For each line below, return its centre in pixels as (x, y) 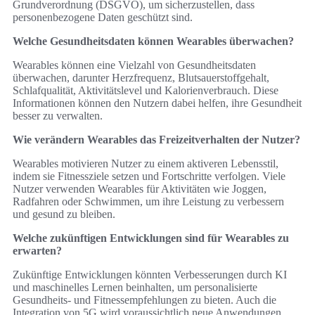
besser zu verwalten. (58, 116)
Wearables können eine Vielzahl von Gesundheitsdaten (134, 65)
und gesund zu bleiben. (64, 214)
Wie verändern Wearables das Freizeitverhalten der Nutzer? (156, 140)
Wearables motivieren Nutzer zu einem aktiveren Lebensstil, (146, 164)
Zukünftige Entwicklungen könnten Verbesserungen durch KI (150, 275)
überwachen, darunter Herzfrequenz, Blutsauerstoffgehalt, (141, 78)
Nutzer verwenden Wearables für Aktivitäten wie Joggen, (140, 189)
